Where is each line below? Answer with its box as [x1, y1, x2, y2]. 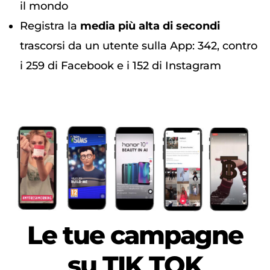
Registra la [20, 19, 80, 33]
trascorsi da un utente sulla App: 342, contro [20, 39, 257, 53]
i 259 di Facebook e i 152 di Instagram [20, 59, 221, 73]
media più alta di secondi [80, 19, 220, 33]
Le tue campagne [27, 219, 243, 251]
